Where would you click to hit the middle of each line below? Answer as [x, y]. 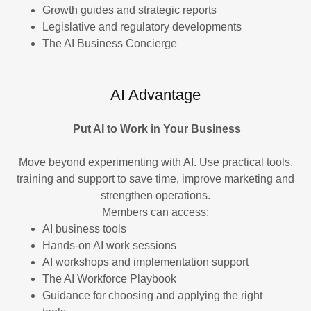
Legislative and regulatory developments [143, 26]
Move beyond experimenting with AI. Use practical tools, [155, 162]
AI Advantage [155, 94]
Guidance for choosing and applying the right [152, 295]
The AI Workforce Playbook [110, 278]
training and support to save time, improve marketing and [155, 178]
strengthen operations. [155, 195]
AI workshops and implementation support [146, 262]
